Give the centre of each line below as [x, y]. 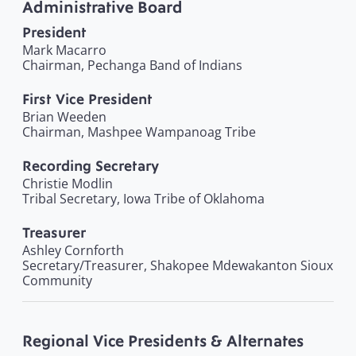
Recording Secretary [91, 166]
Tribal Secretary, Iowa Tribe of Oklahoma [143, 199]
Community [57, 281]
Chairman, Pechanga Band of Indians [132, 66]
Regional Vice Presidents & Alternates [163, 342]
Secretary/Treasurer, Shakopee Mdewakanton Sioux [178, 266]
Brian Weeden [64, 117]
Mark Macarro [64, 50]
